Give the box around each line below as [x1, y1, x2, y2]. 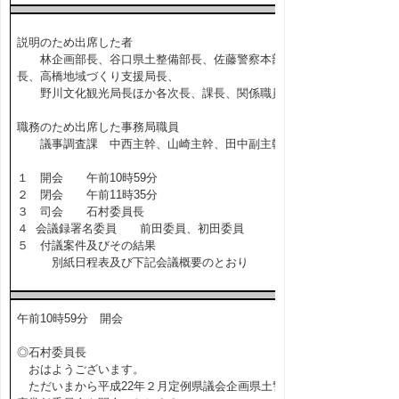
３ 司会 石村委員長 [16, 205, 144, 218]
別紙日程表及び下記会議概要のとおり [16, 256, 248, 269]
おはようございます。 [16, 362, 144, 376]
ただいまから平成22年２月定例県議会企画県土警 [16, 379, 284, 393]
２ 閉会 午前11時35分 [16, 188, 158, 201]
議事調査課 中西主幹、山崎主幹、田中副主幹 [16, 137, 283, 151]
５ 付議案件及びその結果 [16, 239, 156, 252]
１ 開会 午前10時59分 [16, 171, 158, 184]
